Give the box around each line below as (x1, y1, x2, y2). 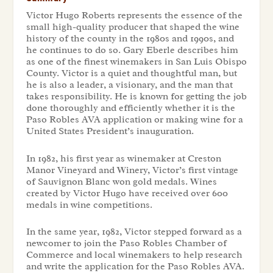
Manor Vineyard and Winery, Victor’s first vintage (26, 163, 238, 176)
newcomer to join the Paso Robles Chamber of (26, 237, 227, 250)
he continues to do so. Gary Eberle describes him (26, 44, 238, 57)
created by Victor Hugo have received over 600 (26, 186, 228, 199)
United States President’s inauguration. (26, 125, 194, 138)
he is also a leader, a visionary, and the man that (26, 79, 233, 91)
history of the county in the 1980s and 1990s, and (26, 32, 234, 45)
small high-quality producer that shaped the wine (26, 21, 239, 34)
